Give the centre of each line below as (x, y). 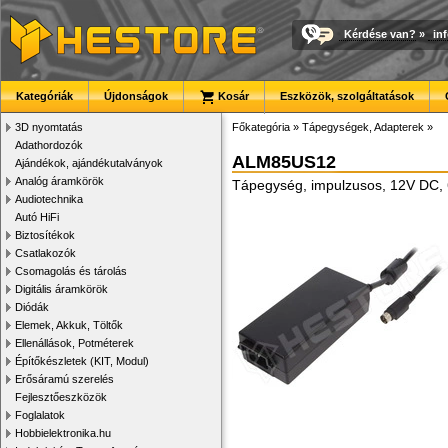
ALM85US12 (284, 162)
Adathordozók (49, 145)
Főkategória (261, 127)
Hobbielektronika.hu (63, 433)
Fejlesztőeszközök (61, 397)
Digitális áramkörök (61, 289)
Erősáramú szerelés (64, 379)
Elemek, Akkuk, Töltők (69, 325)
